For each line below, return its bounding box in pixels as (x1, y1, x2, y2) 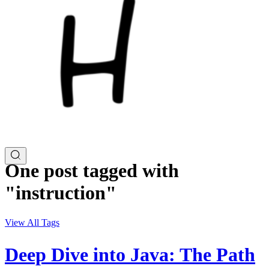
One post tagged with (5, 160, 179, 182)
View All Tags (5, 217, 59, 228)
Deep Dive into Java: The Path (5, 244, 255, 266)
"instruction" (5, 182, 116, 204)
